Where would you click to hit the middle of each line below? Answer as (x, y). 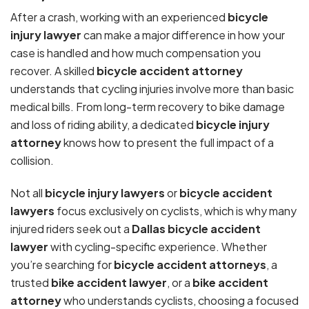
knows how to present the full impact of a (168, 143)
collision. (32, 161)
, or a (180, 282)
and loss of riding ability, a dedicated (103, 125)
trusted (31, 282)
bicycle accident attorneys (190, 264)
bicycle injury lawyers (105, 192)
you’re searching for (62, 264)
